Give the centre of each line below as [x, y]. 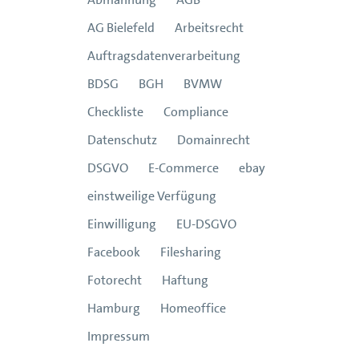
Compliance [196, 112]
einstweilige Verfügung [152, 196]
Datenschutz [122, 140]
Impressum [119, 336]
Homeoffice [193, 308]
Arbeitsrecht [209, 28]
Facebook [114, 252]
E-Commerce [184, 168]
